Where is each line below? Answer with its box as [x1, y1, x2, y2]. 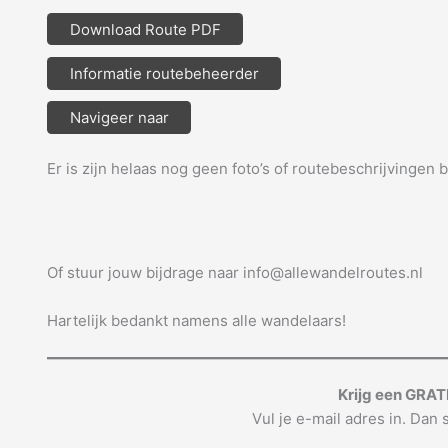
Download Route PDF [69, 20, 221, 40]
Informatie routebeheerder [69, 64, 259, 84]
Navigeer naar [69, 108, 169, 128]
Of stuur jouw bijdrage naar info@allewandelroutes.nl [47, 263, 423, 283]
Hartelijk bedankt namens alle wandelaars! [47, 311, 346, 331]
